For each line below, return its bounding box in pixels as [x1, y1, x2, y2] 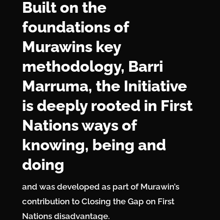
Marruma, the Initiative [22, 77, 187, 95]
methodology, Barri [22, 57, 163, 75]
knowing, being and [22, 136, 166, 154]
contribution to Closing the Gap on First [22, 196, 174, 206]
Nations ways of [22, 116, 137, 134]
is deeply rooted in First [22, 96, 192, 114]
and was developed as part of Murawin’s [22, 181, 179, 192]
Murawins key [22, 37, 121, 55]
